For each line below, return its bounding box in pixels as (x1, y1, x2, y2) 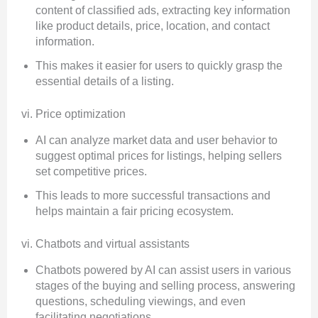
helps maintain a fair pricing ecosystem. (35, 205, 234, 218)
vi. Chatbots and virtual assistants (21, 238, 190, 251)
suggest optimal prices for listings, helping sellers (35, 150, 282, 163)
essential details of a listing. (35, 75, 174, 88)
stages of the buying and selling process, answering (35, 280, 295, 292)
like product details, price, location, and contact (35, 20, 270, 33)
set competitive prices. (35, 165, 147, 178)
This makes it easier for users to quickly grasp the (35, 60, 283, 72)
